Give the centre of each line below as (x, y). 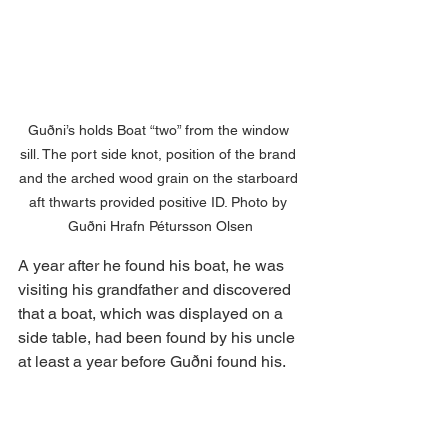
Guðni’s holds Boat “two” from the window (160, 129)
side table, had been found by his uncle (158, 337)
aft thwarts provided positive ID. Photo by (160, 201)
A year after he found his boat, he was (153, 265)
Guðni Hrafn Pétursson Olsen (160, 225)
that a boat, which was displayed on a (152, 313)
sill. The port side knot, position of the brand (160, 153)
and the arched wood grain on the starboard (160, 177)
